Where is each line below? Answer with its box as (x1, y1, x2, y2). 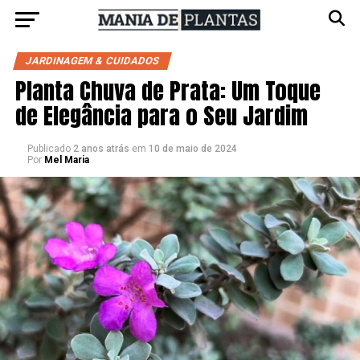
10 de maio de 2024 (148, 143, 237, 154)
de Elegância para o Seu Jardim (14, 98, 308, 133)
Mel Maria (43, 154, 89, 166)
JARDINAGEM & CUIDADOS (23, 55, 161, 67)
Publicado (27, 143, 71, 154)
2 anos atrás (72, 143, 132, 154)
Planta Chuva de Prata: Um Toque (14, 73, 321, 108)
